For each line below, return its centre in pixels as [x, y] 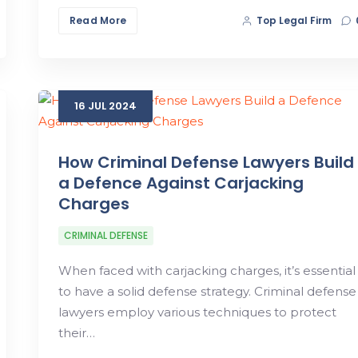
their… [76, 332]
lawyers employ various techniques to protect [197, 312]
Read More [98, 20]
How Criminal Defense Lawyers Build [206, 162]
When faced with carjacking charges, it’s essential [207, 270]
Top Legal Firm [294, 20]
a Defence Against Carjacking [181, 183]
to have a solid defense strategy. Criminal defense [207, 291]
